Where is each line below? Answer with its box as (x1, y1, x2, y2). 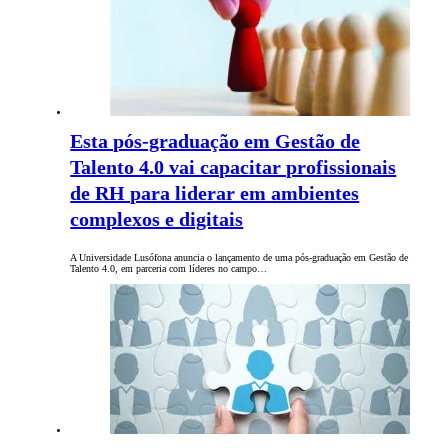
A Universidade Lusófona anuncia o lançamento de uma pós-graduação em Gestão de (70, 252, 409, 264)
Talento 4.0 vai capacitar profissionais (70, 156, 397, 179)
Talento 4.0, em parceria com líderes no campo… (70, 263, 268, 275)
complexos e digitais (70, 208, 244, 231)
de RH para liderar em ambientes (70, 182, 360, 205)
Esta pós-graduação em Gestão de (70, 130, 361, 153)
